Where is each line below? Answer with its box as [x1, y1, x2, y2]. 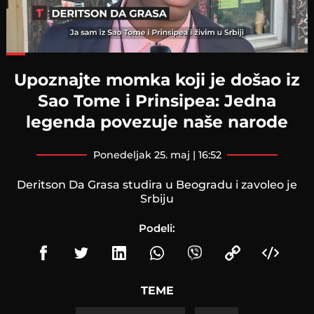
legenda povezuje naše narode [26, 111, 288, 132]
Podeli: [139, 221, 175, 235]
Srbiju [140, 191, 174, 205]
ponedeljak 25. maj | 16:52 [100, 148, 221, 161]
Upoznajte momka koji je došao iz [14, 69, 300, 90]
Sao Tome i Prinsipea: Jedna [38, 90, 276, 111]
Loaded [88, 51, 114, 60]
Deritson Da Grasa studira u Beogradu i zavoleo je [17, 177, 297, 191]
